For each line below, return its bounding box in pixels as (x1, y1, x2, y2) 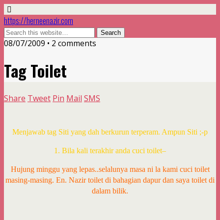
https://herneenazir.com (4, 15, 73, 27)
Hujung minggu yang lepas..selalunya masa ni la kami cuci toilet (10, 165, 210, 173)
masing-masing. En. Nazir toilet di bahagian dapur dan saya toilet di (5, 175, 215, 184)
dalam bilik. (92, 186, 128, 195)
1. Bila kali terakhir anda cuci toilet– (54, 146, 166, 155)
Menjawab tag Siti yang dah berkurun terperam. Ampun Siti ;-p (12, 127, 208, 136)
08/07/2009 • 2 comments (4, 38, 96, 49)
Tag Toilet (4, 59, 67, 82)
